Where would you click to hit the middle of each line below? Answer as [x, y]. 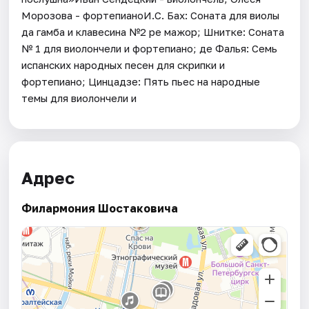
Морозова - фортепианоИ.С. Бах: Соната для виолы [151, 15]
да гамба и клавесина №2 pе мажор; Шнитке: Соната [153, 31]
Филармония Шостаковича [100, 208]
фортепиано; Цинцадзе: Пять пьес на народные [141, 81]
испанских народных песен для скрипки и [123, 64]
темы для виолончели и [79, 98]
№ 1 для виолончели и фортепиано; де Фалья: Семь [150, 48]
